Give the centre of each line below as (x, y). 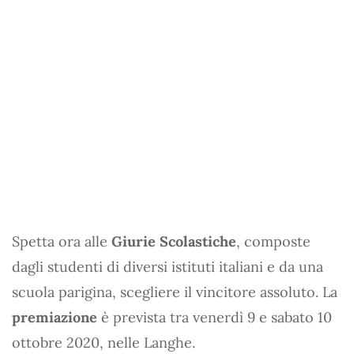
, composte (273, 241)
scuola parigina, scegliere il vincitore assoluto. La (175, 292)
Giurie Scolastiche (174, 241)
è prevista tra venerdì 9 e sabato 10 (215, 317)
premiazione (55, 317)
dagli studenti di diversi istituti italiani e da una (168, 266)
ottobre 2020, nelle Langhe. (104, 342)
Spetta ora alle (62, 241)
